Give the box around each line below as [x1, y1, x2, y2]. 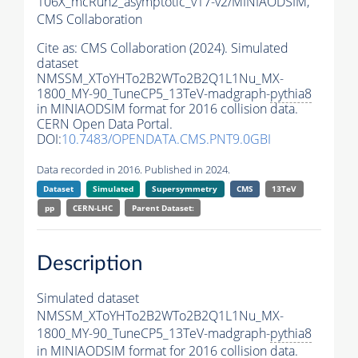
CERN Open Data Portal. [37, 115, 173, 133]
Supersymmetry [152, 183, 218, 195]
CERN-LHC [73, 202, 113, 214]
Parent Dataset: [131, 202, 194, 214]
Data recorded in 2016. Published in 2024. [37, 162, 230, 177]
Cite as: [37, 39, 81, 58]
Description [37, 253, 143, 274]
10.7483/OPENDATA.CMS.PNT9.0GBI [62, 130, 271, 149]
